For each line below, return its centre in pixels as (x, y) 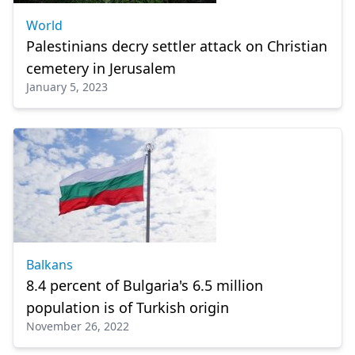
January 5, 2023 (67, 87)
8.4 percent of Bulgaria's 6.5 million (145, 285)
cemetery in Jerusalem (101, 68)
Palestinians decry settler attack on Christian (177, 46)
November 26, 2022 (78, 326)
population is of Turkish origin (128, 307)
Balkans (50, 265)
